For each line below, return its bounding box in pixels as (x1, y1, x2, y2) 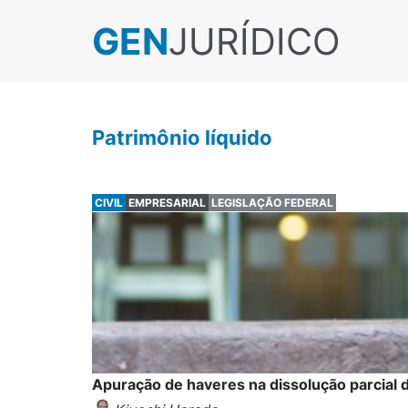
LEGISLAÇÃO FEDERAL (210, 196, 333, 209)
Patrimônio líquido (91, 126, 272, 149)
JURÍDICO (168, 18, 340, 64)
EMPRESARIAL (127, 196, 206, 209)
